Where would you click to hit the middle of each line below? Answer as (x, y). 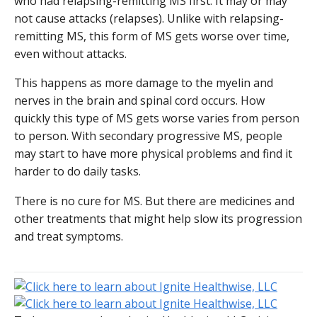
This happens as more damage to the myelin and (144, 83)
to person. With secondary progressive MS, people (148, 136)
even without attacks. (70, 53)
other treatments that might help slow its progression (158, 218)
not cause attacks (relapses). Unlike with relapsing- (149, 18)
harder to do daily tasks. (77, 172)
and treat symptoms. (69, 236)
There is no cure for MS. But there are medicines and (154, 201)
